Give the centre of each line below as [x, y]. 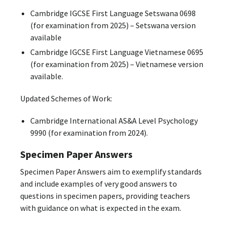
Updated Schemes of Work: [66, 98]
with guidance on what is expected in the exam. [101, 208]
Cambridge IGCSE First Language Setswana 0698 [113, 13]
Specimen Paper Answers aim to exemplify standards [111, 172]
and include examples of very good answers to [99, 184]
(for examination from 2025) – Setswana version [113, 25]
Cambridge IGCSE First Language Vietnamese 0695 [117, 52]
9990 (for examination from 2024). [89, 132]
